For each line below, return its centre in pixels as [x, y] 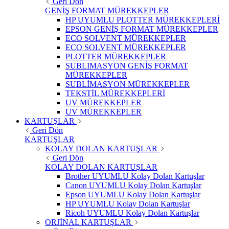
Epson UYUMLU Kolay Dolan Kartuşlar [133, 195]
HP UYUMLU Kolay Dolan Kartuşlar [128, 204]
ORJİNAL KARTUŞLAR [88, 222]
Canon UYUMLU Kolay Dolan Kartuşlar [133, 186]
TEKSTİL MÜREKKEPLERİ [115, 94]
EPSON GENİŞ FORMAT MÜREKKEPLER [142, 29]
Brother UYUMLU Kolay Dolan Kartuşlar [135, 176]
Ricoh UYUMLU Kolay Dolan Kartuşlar [132, 213]
